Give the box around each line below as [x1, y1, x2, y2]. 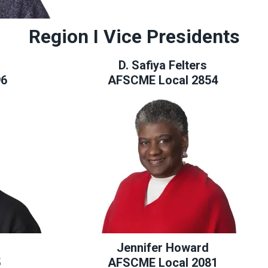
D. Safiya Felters [118, 58, 207, 73]
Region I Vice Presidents [28, 25, 240, 48]
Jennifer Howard [117, 240, 209, 255]
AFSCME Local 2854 [108, 73, 218, 88]
